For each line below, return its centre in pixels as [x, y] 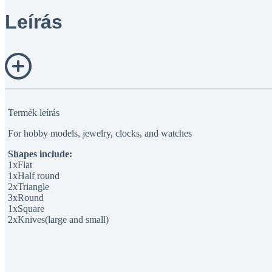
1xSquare [26, 209]
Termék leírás [34, 113]
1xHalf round [34, 176]
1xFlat [20, 165]
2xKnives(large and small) [58, 219]
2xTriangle [29, 187]
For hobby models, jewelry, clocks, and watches [100, 133]
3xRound [26, 198]
